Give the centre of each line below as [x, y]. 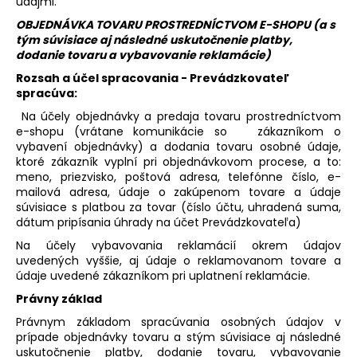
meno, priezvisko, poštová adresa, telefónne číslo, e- [178, 177]
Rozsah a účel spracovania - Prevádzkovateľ [153, 78]
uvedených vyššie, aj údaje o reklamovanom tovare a [178, 260]
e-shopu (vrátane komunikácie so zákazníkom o [178, 131]
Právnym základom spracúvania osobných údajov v [178, 322]
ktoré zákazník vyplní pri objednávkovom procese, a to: [178, 161]
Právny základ [59, 298]
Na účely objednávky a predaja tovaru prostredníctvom [178, 116]
